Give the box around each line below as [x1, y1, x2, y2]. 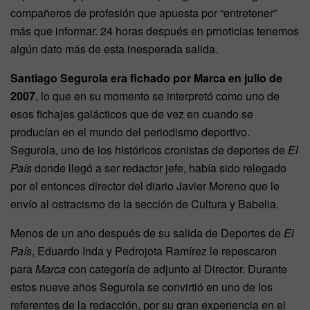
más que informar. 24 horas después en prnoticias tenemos [10, 23, 299, 39]
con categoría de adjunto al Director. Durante [66, 261, 287, 277]
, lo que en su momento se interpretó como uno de [35, 88, 280, 104]
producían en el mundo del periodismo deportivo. [10, 124, 250, 140]
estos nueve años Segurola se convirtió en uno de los [10, 279, 273, 295]
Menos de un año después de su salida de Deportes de [10, 225, 284, 241]
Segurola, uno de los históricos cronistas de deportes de [10, 142, 288, 158]
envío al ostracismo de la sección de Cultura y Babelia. [10, 196, 279, 212]
